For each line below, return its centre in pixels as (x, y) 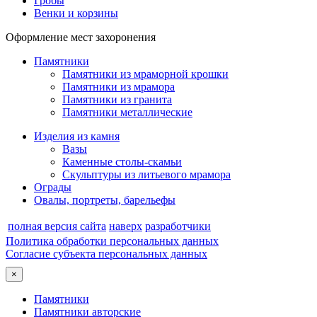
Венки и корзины (76, 13)
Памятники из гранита (117, 99)
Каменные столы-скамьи (122, 162)
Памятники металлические (127, 112)
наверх (126, 226)
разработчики (178, 226)
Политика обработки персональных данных (112, 241)
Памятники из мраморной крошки (145, 74)
